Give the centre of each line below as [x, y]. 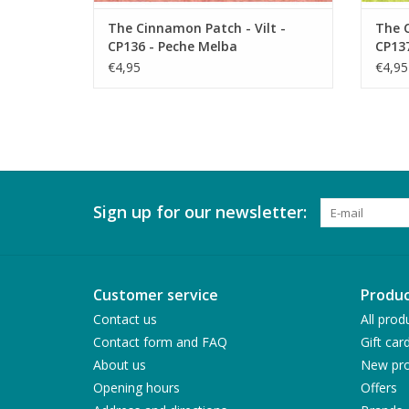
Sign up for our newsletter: [200, 211]
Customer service [156, 294]
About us [120, 364]
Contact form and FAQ [160, 341]
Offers [378, 387]
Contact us [125, 319]
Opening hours [136, 387]
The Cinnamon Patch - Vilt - [197, 27]
